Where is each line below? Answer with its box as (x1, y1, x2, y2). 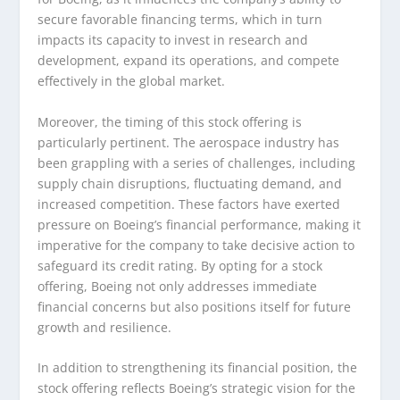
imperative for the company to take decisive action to (37, 236, 355, 254)
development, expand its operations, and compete (37, 52, 340, 70)
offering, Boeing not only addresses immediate (37, 277, 318, 295)
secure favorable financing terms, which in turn (37, 11, 323, 29)
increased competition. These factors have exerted (37, 195, 341, 212)
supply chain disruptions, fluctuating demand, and (37, 174, 343, 192)
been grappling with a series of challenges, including (37, 154, 356, 171)
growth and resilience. (37, 318, 172, 336)
